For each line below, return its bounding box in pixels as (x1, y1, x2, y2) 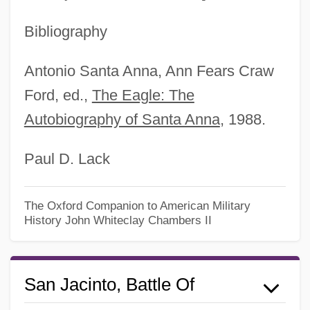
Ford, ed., (24, 86, 92, 104)
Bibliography (24, 23, 107, 41)
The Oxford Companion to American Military (24, 199, 250, 212)
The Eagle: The (91, 86, 194, 104)
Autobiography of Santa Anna (24, 111, 220, 129)
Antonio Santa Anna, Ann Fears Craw (24, 62, 274, 80)
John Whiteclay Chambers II (64, 213, 212, 226)
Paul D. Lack (24, 150, 110, 168)
